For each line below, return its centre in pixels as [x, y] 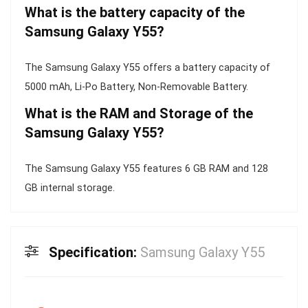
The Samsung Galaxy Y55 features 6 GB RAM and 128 [146, 168]
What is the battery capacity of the [135, 12]
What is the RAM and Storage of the [139, 113]
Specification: [95, 252]
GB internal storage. [70, 188]
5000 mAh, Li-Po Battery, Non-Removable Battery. [136, 87]
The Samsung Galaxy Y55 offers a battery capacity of [147, 67]
